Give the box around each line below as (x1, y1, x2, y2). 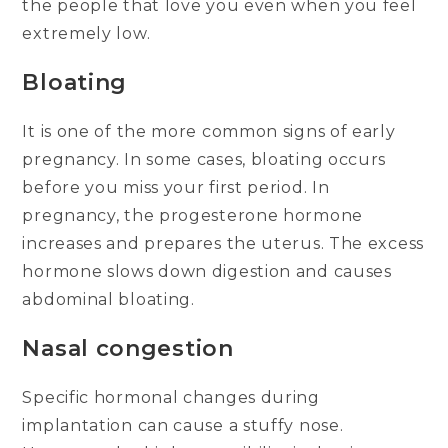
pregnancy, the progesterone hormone (22, 206, 363, 226)
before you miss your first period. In (22, 178, 330, 198)
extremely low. (22, 24, 151, 44)
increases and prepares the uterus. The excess (22, 234, 424, 254)
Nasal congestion (22, 335, 234, 363)
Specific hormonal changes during (22, 388, 320, 408)
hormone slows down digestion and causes (22, 262, 392, 282)
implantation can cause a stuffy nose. (22, 416, 344, 436)
